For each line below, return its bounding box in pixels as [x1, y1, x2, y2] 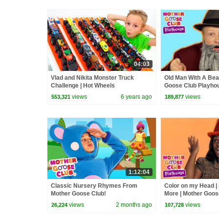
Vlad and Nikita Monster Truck [51, 74, 134, 82]
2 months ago [116, 201, 152, 208]
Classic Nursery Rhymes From [51, 182, 137, 189]
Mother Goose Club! [51, 190, 106, 197]
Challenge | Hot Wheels [51, 82, 115, 89]
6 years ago [121, 93, 152, 100]
